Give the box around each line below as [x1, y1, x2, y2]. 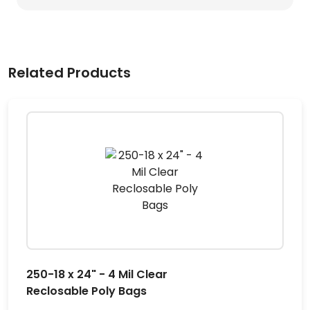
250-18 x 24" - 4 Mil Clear [26, 266, 167, 282]
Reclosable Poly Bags [26, 283, 147, 299]
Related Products [8, 63, 131, 82]
